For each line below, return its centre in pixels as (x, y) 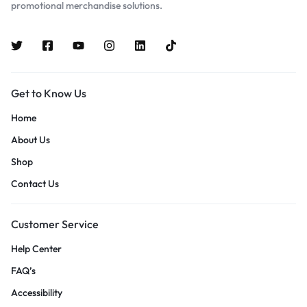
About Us (30, 139)
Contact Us (35, 183)
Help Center (36, 248)
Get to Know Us (49, 93)
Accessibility (37, 292)
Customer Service (55, 224)
